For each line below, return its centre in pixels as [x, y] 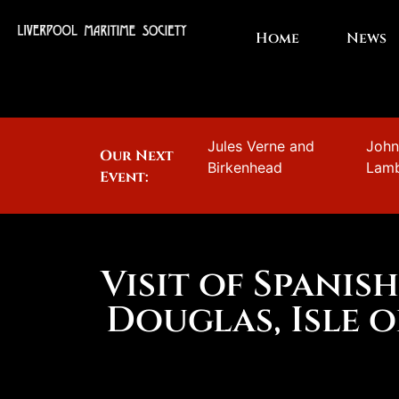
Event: [124, 177]
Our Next [137, 156]
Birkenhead [245, 167]
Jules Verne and [261, 146]
